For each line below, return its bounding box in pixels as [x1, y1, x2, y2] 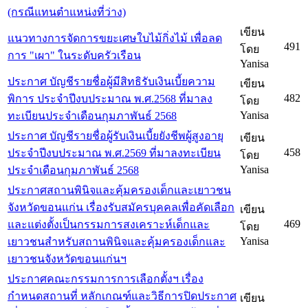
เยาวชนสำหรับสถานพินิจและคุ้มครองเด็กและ [8, 236, 225, 248]
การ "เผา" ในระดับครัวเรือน [8, 49, 141, 62]
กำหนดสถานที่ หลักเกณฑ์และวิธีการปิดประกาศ [8, 290, 236, 302]
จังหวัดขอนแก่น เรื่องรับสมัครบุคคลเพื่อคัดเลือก [8, 201, 234, 214]
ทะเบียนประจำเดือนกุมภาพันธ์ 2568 [8, 110, 177, 122]
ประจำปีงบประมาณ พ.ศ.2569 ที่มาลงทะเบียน [8, 147, 221, 159]
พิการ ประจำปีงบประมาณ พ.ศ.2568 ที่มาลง [8, 93, 212, 105]
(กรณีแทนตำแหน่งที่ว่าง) [8, 6, 126, 19]
